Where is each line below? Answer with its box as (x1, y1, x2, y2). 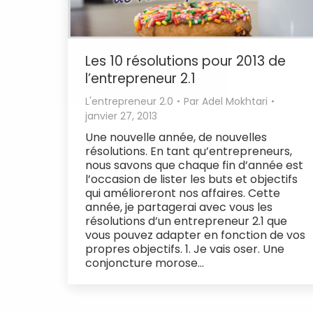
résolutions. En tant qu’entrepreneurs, (85, 143, 292, 159)
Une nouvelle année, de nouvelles (85, 129, 267, 145)
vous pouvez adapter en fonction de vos (85, 226, 305, 243)
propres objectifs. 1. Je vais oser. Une (85, 240, 284, 257)
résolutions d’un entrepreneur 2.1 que (85, 212, 287, 229)
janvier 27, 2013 (85, 108, 157, 123)
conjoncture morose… (85, 254, 204, 271)
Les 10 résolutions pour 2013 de (85, 51, 286, 71)
